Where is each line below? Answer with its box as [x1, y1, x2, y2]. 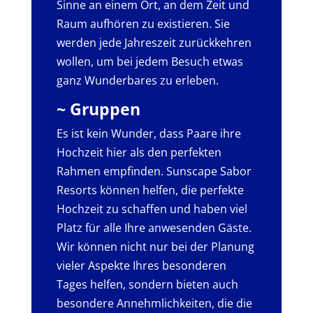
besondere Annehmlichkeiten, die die [56, 295, 252, 311]
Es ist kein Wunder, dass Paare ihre [56, 125, 241, 141]
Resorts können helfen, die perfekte [56, 182, 244, 198]
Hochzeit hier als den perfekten [56, 144, 221, 160]
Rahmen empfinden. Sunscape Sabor [56, 163, 252, 179]
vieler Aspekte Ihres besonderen [56, 257, 226, 273]
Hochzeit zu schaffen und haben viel [56, 201, 247, 217]
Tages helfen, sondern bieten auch [56, 276, 238, 292]
